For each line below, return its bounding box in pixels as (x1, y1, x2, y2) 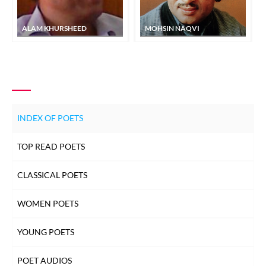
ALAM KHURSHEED (22, 23, 87, 33)
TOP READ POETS (17, 141, 85, 151)
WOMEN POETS (17, 198, 78, 208)
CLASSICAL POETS (17, 169, 87, 180)
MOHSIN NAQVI (145, 23, 199, 33)
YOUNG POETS (17, 226, 74, 237)
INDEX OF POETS (17, 112, 83, 123)
